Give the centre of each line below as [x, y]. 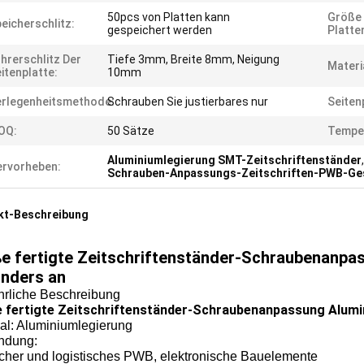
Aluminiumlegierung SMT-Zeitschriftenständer [234, 160]
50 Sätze [131, 131]
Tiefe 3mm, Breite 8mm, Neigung [193, 59]
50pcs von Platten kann [169, 17]
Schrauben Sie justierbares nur [188, 102]
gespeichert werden [160, 30]
